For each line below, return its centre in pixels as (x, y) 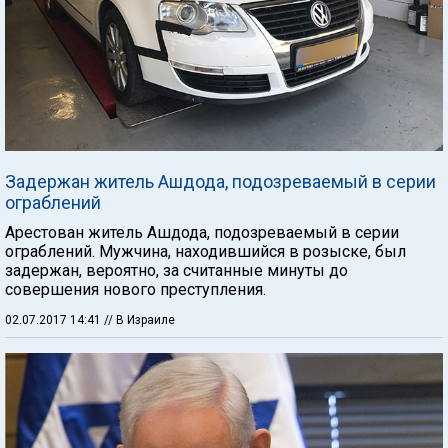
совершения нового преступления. (135, 289)
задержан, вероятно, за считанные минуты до (176, 270)
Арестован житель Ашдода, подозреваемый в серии (202, 232)
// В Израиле (139, 320)
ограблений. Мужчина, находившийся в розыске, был (205, 251)
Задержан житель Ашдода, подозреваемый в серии (220, 181)
